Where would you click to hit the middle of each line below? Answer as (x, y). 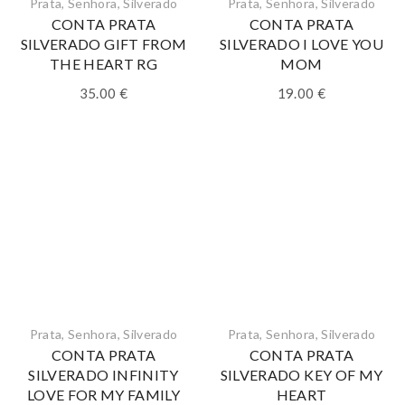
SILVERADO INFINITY (104, 375)
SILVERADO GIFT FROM (104, 44)
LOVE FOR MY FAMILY (104, 395)
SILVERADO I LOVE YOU (301, 44)
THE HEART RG (104, 64)
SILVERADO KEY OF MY (301, 375)
